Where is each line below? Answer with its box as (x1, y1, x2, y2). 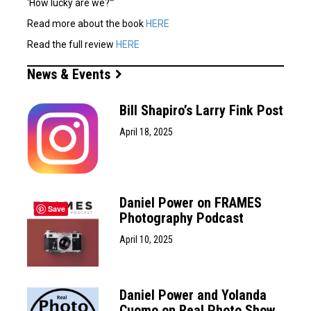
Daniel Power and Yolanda (119, 287, 267, 304)
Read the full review (27, 38, 116, 50)
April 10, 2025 (119, 233, 174, 245)
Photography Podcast (119, 209, 244, 226)
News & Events (27, 65, 114, 83)
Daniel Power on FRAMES (119, 194, 262, 211)
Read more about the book (27, 17, 146, 29)
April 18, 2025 (119, 126, 174, 137)
